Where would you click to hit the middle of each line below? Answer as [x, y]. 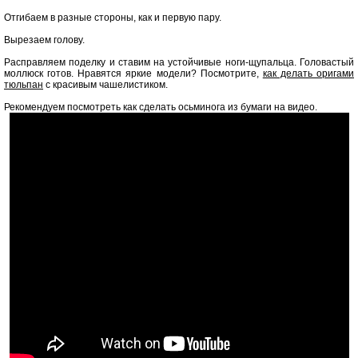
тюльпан [24, 85]
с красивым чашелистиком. [105, 85]
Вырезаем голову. [44, 40]
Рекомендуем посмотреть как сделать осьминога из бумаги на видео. [161, 107]
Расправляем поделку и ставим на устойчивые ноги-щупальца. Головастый [179, 62]
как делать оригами [308, 74]
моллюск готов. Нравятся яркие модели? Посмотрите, [133, 74]
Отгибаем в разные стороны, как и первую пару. [113, 18]
